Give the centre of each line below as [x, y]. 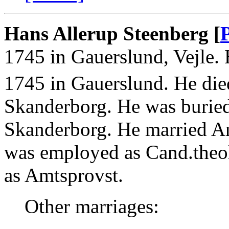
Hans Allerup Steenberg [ [112, 33]
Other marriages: [92, 206]
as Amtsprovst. [64, 175]
